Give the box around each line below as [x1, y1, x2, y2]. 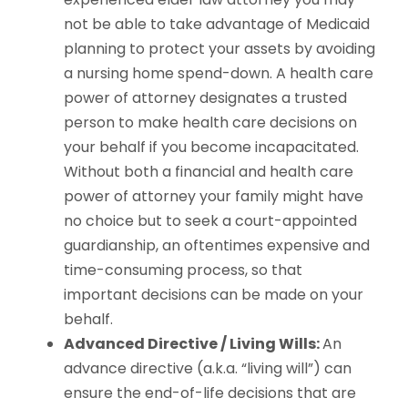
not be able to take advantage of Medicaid [64, 14, 370, 36]
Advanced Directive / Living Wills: [64, 333, 322, 355]
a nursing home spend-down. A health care [64, 63, 373, 85]
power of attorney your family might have [64, 186, 363, 208]
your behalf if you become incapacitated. [64, 137, 359, 158]
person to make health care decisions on [64, 112, 357, 134]
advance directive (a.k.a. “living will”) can [64, 358, 352, 380]
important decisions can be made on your [64, 284, 363, 306]
